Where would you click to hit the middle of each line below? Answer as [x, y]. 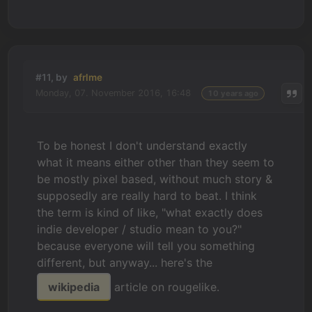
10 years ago [233, 93]
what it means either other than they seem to [156, 162]
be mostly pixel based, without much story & [155, 179]
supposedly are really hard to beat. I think [147, 195]
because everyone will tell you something [146, 245]
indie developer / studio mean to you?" [140, 229]
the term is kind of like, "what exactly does [150, 212]
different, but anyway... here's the [125, 262]
